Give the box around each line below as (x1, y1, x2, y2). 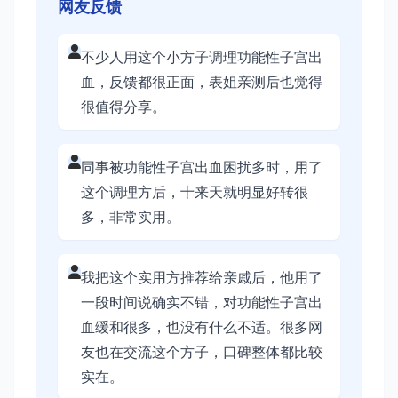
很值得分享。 (81, 97, 166, 116)
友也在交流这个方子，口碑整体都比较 (81, 342, 322, 362)
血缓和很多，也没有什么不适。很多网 (81, 317, 322, 337)
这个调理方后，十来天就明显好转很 (81, 182, 308, 202)
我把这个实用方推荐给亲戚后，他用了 (81, 267, 322, 287)
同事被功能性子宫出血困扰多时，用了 (81, 157, 322, 177)
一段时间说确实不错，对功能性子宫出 (81, 292, 322, 312)
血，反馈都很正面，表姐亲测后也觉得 (81, 72, 322, 92)
